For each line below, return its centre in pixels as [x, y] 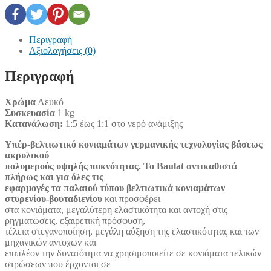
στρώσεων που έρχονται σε [58, 264]
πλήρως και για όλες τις [54, 177]
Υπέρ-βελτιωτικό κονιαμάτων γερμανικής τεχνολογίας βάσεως [134, 144]
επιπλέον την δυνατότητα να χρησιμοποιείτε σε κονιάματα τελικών [133, 253]
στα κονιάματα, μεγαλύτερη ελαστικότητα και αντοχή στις [116, 209]
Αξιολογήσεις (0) [62, 50]
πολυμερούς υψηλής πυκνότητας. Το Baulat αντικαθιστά [121, 166]
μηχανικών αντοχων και [51, 242]
